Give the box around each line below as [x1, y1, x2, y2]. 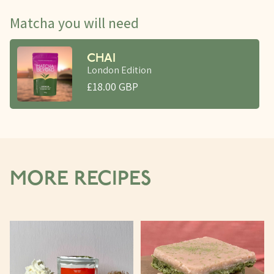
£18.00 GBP [87, 79, 138, 94]
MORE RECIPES [10, 169, 151, 190]
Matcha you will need [10, 13, 139, 32]
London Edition [87, 62, 152, 76]
